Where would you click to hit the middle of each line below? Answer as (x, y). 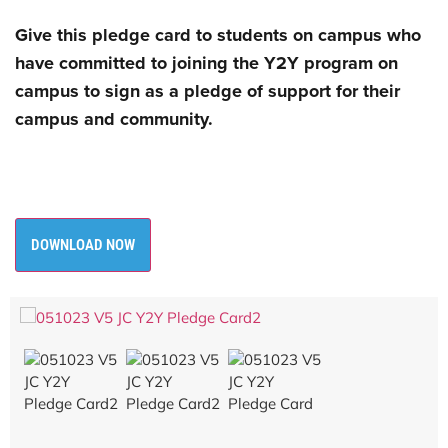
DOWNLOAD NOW (83, 244)
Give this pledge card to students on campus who (218, 35)
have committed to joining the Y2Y (159, 63)
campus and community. (116, 119)
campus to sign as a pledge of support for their (207, 91)
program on (351, 63)
